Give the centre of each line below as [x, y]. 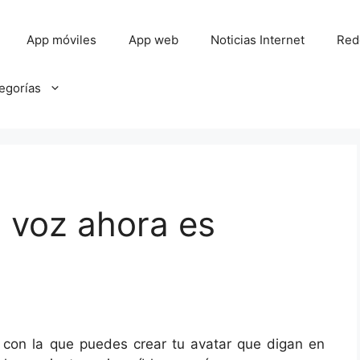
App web [154, 40]
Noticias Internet [258, 40]
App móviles [62, 40]
